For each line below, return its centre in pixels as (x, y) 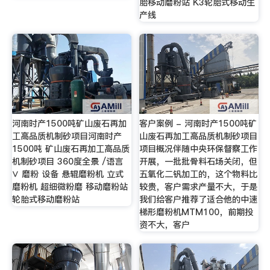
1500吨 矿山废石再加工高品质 (71, 149)
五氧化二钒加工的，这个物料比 (199, 174)
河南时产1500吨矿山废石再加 (69, 124)
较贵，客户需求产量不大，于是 (199, 187)
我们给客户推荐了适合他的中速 (199, 200)
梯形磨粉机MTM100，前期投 (196, 212)
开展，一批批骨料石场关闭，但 (199, 162)
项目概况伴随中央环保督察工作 (199, 149)
